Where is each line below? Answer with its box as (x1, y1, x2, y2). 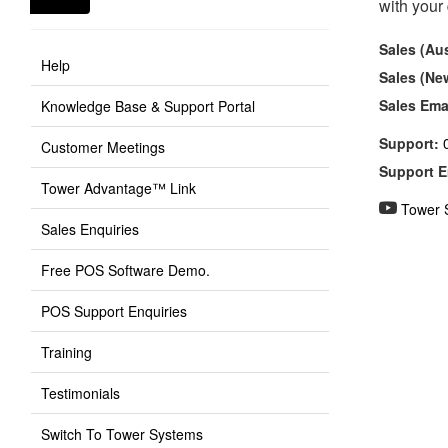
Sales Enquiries (41, 219, 139, 239)
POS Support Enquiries (41, 301, 187, 321)
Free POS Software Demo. (41, 260, 210, 280)
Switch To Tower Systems (41, 424, 203, 444)
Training (41, 342, 92, 362)
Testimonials (41, 383, 120, 403)
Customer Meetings (41, 137, 165, 157)
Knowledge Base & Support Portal (41, 96, 255, 116)
